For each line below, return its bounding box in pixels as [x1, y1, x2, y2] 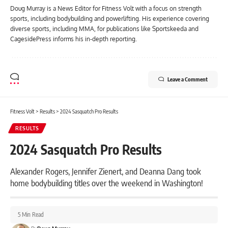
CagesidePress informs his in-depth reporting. [10, 35, 137, 43]
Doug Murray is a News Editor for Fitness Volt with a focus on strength [10, 4, 202, 12]
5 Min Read [18, 210, 44, 218]
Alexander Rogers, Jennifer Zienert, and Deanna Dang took [10, 165, 201, 177]
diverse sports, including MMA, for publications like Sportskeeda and [10, 24, 198, 33]
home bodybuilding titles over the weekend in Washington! [10, 177, 203, 188]
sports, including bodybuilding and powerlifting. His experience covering [10, 14, 209, 22]
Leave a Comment [167, 75, 208, 82]
